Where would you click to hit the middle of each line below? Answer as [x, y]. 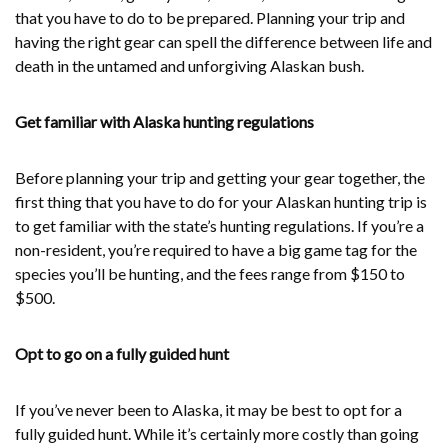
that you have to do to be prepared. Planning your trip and [210, 18]
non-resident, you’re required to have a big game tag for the [216, 250]
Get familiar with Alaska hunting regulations [164, 122]
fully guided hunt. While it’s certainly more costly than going [217, 434]
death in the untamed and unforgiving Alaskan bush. [189, 66]
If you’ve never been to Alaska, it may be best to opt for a [208, 410]
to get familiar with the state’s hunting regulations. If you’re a [219, 226]
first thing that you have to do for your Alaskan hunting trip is [221, 202]
